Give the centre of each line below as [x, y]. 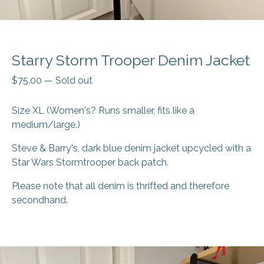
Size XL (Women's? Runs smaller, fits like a [103, 111]
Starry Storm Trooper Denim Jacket [131, 60]
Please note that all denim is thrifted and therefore [121, 186]
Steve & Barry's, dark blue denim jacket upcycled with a [131, 148]
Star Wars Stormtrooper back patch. [90, 163]
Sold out [74, 81]
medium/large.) [46, 125]
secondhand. [40, 200]
